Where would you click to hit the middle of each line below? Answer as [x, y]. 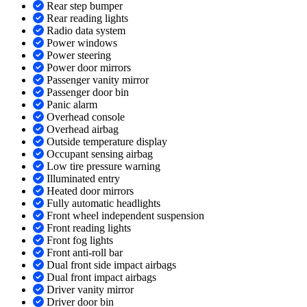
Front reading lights [89, 228]
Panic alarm [72, 105]
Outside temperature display [107, 142]
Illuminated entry [83, 179]
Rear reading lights [87, 19]
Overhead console [86, 117]
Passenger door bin [88, 93]
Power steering [79, 56]
